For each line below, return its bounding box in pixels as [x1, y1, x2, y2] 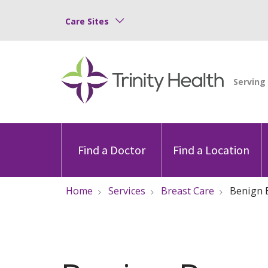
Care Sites [65, 15, 109, 27]
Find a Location [173, 142, 250, 157]
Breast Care [161, 184, 214, 197]
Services [108, 184, 145, 197]
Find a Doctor [77, 142, 145, 157]
